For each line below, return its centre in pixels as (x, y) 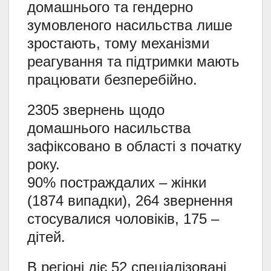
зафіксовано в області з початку (134, 146)
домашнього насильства (109, 128)
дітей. (46, 237)
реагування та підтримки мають (133, 61)
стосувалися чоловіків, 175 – (123, 218)
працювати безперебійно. (112, 79)
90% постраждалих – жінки (117, 182)
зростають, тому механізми (118, 43)
